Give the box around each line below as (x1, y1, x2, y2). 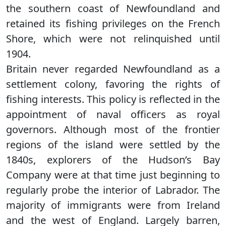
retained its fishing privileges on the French (6, 17, 220, 30)
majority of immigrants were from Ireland (6, 198, 220, 212)
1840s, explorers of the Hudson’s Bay (6, 153, 220, 166)
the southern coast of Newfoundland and (6, 2, 220, 15)
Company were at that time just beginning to (6, 168, 220, 182)
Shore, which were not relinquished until (6, 32, 220, 45)
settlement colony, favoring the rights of (6, 77, 220, 91)
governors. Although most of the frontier (6, 123, 220, 136)
